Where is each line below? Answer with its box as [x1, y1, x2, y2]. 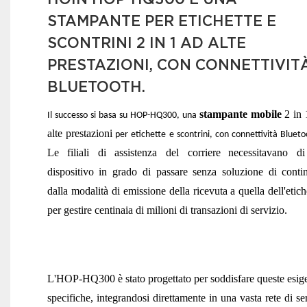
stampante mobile [199, 108, 282, 120]
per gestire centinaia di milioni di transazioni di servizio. [47, 204, 287, 216]
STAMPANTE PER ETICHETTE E [47, 12, 276, 29]
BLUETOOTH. [47, 77, 145, 95]
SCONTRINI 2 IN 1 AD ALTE [47, 34, 246, 51]
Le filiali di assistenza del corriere [47, 147, 221, 158]
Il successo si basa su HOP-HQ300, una [47, 110, 200, 121]
